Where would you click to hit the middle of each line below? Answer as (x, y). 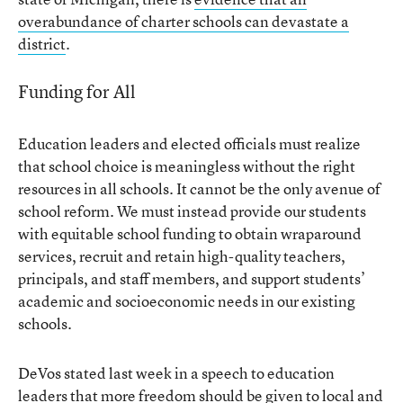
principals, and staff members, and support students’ (192, 278)
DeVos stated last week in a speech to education (176, 372)
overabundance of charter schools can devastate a (184, 21)
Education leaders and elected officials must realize (189, 143)
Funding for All (77, 91)
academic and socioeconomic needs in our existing (187, 300)
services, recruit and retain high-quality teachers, (182, 255)
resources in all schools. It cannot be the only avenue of (199, 188)
